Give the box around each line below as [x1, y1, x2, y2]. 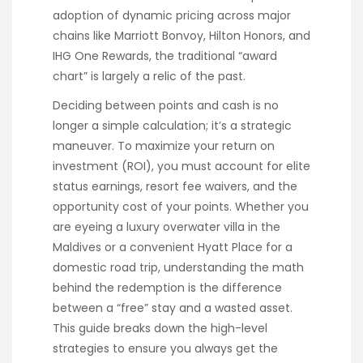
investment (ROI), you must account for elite [53, 158, 310, 175]
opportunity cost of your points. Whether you [53, 199, 309, 216]
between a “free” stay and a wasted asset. [53, 300, 293, 317]
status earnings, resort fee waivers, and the [53, 178, 297, 195]
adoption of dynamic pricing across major [53, 7, 291, 24]
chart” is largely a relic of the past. [53, 68, 246, 85]
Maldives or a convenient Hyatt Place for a [53, 239, 293, 256]
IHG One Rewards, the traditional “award [53, 48, 277, 65]
